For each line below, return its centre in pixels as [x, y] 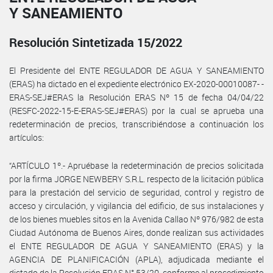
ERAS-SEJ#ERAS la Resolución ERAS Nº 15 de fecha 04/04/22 [136, 97]
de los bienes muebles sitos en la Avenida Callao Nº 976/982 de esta [136, 219]
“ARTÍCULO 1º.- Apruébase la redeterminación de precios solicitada [136, 165]
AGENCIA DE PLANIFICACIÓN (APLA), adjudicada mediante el [136, 259]
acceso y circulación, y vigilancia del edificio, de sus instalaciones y [136, 205]
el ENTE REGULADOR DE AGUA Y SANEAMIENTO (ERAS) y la [136, 246]
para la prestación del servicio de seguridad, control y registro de [136, 192]
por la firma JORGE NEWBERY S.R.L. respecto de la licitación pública [136, 179]
